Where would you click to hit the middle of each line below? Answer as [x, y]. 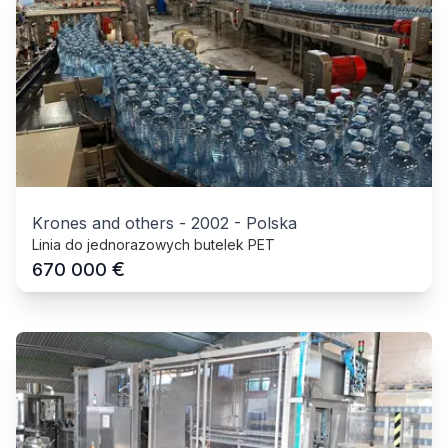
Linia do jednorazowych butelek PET [153, 244]
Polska [271, 222]
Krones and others [103, 222]
